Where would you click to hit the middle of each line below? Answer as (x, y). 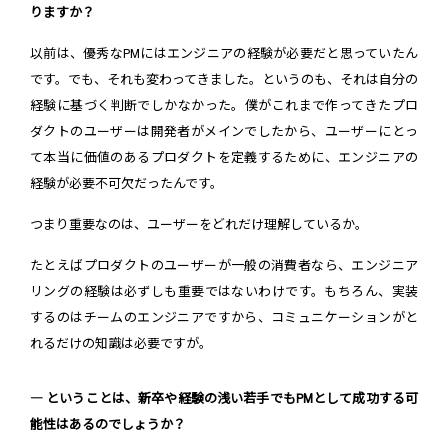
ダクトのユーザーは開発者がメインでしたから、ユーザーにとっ (224, 131)
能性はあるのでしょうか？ (108, 424)
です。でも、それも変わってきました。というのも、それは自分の (224, 79)
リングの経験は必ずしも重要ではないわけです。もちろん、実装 (224, 291)
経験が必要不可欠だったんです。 (126, 183)
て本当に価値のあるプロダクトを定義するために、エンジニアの (224, 157)
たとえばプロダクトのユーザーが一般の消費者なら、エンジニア (224, 265)
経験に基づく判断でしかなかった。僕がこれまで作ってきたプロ (224, 105)
